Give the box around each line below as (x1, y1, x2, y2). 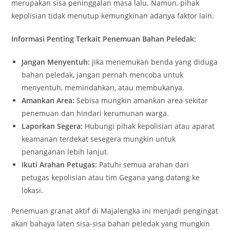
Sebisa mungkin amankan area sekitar (74, 95, 208, 105)
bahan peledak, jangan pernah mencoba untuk (22, 70, 184, 80)
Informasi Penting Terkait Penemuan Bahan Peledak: (11, 34, 197, 44)
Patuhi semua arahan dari (97, 160, 189, 169)
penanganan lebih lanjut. (22, 147, 109, 157)
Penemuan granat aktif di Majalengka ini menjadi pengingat (11, 206, 219, 216)
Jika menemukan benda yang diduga (90, 57, 218, 67)
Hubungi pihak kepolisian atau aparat (83, 121, 215, 131)
